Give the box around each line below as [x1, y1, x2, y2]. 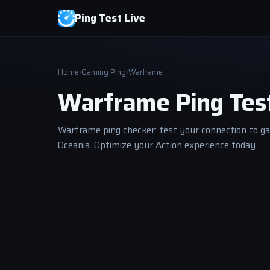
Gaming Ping [81, 66, 126, 78]
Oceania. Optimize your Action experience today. [58, 138, 257, 152]
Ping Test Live [75, 9, 145, 27]
